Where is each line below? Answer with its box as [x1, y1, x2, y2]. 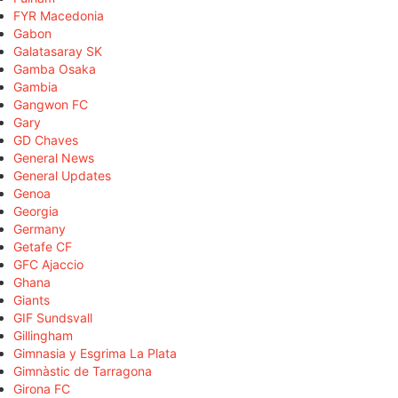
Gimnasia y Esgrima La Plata [13, 345, 177, 361]
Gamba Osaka [13, 60, 96, 76]
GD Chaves [13, 131, 78, 147]
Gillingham [13, 327, 73, 343]
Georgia [13, 203, 59, 219]
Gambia [13, 78, 58, 94]
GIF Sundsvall [13, 309, 92, 325]
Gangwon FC [13, 96, 88, 112]
